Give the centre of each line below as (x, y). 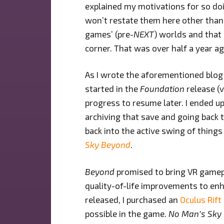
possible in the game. (127, 213)
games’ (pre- (109, 34)
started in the (112, 88)
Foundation (162, 88)
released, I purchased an (132, 199)
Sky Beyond (108, 144)
